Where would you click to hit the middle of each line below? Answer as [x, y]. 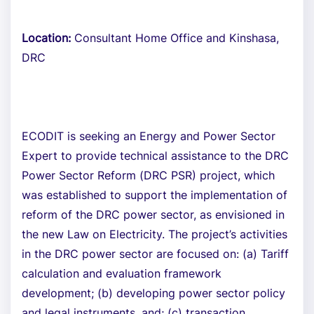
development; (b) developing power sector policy [153, 293]
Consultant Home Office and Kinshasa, [175, 38]
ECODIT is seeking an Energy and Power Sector [149, 136]
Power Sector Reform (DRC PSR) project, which [148, 175]
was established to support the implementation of [155, 195]
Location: [46, 38]
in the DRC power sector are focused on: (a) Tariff [155, 254]
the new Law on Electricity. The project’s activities [155, 234]
